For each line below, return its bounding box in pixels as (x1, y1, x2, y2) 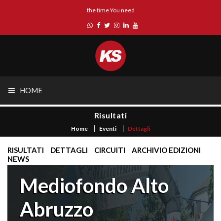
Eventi (99, 125, 116, 132)
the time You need (86, 6, 135, 14)
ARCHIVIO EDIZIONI (132, 146, 201, 154)
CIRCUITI (94, 146, 125, 154)
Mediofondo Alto (20, 174, 169, 197)
